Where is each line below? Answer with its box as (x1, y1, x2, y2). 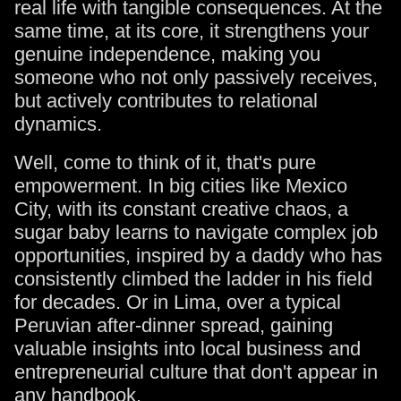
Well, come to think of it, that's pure (14, 151, 316, 174)
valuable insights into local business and (14, 337, 361, 360)
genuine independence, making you (14, 43, 320, 65)
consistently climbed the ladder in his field (14, 268, 372, 290)
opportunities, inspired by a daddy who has (14, 244, 382, 267)
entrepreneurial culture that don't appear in (14, 361, 378, 383)
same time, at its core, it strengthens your (14, 20, 369, 42)
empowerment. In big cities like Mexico (14, 175, 347, 197)
